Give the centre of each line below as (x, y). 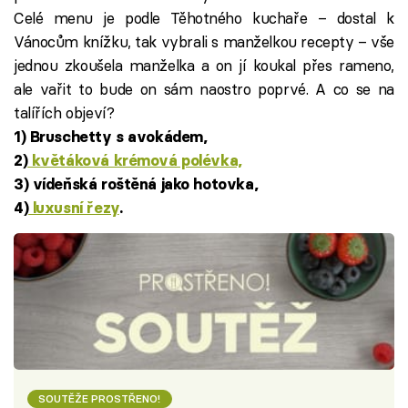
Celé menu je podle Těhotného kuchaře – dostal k (204, 17)
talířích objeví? (64, 112)
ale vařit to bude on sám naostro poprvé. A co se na (204, 88)
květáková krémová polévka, (135, 160)
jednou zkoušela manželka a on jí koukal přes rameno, (204, 65)
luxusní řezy (74, 207)
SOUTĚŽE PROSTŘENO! (100, 398)
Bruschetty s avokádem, (118, 136)
